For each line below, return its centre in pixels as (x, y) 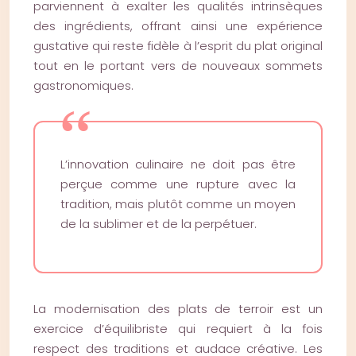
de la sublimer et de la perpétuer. (159, 224)
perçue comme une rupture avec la (178, 184)
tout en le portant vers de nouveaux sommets (178, 66)
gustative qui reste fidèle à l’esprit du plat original (178, 46)
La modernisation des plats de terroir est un (178, 309)
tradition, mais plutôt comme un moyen (178, 204)
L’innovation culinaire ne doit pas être (178, 164)
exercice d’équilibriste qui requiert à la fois (178, 329)
